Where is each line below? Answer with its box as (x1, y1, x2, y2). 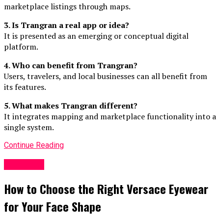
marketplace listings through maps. (4, 1, 131, 12)
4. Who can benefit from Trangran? (4, 60, 137, 71)
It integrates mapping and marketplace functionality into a (4, 111, 216, 122)
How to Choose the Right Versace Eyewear (4, 179, 208, 197)
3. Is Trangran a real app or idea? (4, 20, 129, 31)
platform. (4, 41, 38, 53)
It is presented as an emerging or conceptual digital (4, 30, 189, 42)
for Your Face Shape (4, 197, 101, 215)
